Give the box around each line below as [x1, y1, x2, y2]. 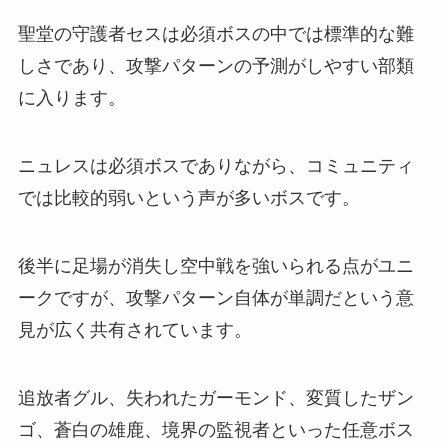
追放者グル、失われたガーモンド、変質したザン [17, 387, 414, 408]
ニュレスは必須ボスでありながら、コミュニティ [17, 155, 414, 176]
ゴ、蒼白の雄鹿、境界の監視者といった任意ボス [17, 419, 414, 440]
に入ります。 [17, 88, 126, 109]
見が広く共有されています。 [17, 319, 252, 340]
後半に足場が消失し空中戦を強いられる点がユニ [17, 255, 414, 276]
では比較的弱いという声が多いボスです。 [17, 187, 360, 208]
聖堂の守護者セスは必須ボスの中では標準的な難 [17, 24, 414, 45]
